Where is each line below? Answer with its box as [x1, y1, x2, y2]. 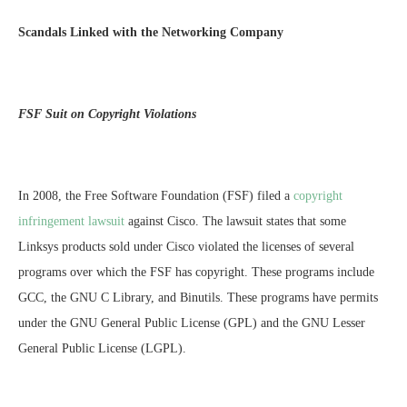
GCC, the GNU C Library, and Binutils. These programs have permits [18, 291, 378, 305]
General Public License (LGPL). [18, 342, 186, 356]
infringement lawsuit [18, 214, 124, 229]
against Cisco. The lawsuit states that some [124, 214, 346, 229]
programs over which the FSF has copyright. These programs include [18, 265, 374, 280]
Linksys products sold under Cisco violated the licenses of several [18, 240, 354, 254]
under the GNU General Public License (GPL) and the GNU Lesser [18, 316, 365, 331]
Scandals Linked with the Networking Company [18, 25, 283, 40]
